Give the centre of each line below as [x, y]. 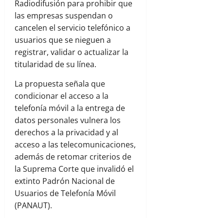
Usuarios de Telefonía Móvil [65, 193]
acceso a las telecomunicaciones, [75, 145]
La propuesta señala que [60, 84]
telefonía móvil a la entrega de [70, 108]
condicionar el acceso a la [62, 96]
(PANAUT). [33, 206]
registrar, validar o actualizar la [72, 52]
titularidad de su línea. [55, 64]
